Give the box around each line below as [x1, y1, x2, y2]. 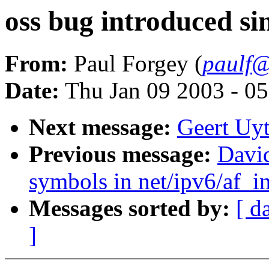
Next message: [29, 114, 171, 141]
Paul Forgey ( [68, 50, 202, 77]
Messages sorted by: [29, 195, 230, 222]
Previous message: [29, 141, 211, 168]
